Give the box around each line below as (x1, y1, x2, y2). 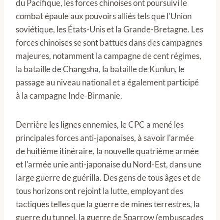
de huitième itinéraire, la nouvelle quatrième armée (16, 146, 199, 156)
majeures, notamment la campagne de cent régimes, (16, 51, 201, 61)
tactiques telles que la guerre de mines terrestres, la (16, 199, 200, 209)
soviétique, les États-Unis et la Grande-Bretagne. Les (16, 24, 203, 34)
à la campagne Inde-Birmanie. (16, 90, 122, 101)
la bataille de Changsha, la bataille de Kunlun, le (16, 64, 185, 74)
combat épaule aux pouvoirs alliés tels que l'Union (16, 11, 192, 21)
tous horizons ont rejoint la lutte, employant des (16, 186, 183, 196)
